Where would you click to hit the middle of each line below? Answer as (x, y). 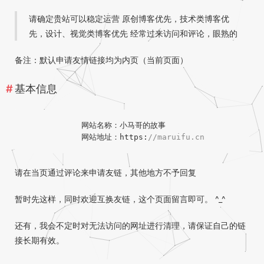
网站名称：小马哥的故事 (95, 125)
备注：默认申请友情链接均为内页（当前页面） (101, 60)
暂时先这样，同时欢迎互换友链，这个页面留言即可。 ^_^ (120, 199)
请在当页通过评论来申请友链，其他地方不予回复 (105, 172)
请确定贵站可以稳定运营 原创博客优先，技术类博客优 (129, 19)
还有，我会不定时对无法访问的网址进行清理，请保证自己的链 (130, 225)
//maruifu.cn (176, 137)
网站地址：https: (86, 137)
